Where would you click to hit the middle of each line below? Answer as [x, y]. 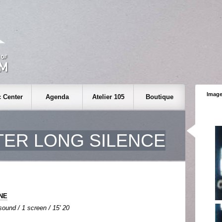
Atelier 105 [108, 97]
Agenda [57, 97]
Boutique [159, 97]
